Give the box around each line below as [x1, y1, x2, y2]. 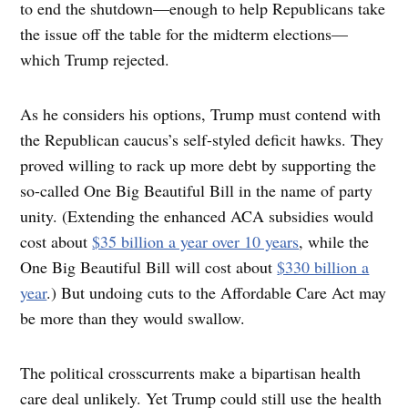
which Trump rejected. [20, 47, 181, 70]
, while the [299, 229, 370, 252]
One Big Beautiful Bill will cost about [20, 255, 278, 278]
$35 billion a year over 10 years [92, 229, 300, 252]
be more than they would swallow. [20, 306, 251, 329]
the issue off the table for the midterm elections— [20, 22, 349, 45]
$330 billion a [277, 255, 370, 278]
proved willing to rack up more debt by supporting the [20, 153, 377, 176]
